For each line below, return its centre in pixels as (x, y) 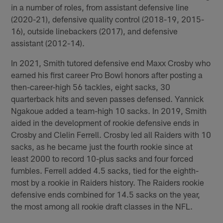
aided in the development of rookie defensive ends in (105, 122)
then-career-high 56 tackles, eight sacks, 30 (91, 86)
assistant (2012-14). (48, 43)
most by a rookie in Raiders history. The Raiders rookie (108, 182)
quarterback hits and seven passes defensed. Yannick (108, 98)
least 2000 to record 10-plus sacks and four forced (102, 158)
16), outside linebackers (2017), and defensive (95, 31)
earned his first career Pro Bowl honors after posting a (107, 74)
